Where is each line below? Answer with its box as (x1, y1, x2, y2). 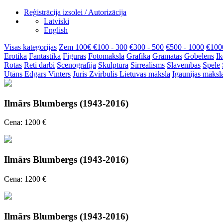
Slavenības (167, 61, 201, 69)
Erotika (4, 52, 27, 60)
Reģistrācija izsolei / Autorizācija (24, 8, 126, 16)
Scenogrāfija (57, 61, 96, 69)
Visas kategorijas (4, 43, 57, 51)
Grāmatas (152, 52, 182, 60)
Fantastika (29, 52, 61, 60)
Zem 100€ (59, 43, 93, 51)
